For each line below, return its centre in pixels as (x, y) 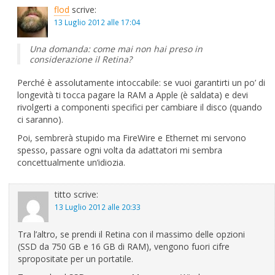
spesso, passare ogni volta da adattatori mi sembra (120, 150)
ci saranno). (40, 119)
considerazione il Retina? (81, 59)
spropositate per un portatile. (76, 259)
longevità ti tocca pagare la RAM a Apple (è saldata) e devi (133, 95)
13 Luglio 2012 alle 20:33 (98, 207)
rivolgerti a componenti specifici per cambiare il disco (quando (140, 107)
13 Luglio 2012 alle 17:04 (97, 22)
